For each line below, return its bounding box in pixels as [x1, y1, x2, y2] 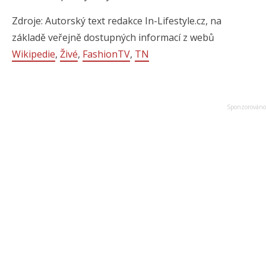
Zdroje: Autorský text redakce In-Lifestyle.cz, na [12, 14, 221, 27]
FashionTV [83, 47, 130, 61]
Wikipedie [12, 47, 55, 61]
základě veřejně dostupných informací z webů [12, 30, 214, 44]
